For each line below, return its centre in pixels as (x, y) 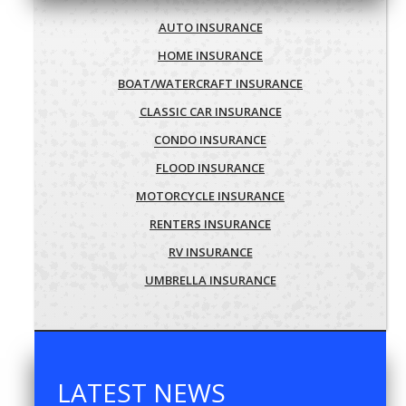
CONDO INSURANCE (210, 139)
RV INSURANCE (210, 251)
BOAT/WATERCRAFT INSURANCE (210, 83)
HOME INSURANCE (210, 55)
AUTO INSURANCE (210, 27)
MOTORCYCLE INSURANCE (210, 195)
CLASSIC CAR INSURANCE (210, 111)
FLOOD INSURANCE (210, 167)
